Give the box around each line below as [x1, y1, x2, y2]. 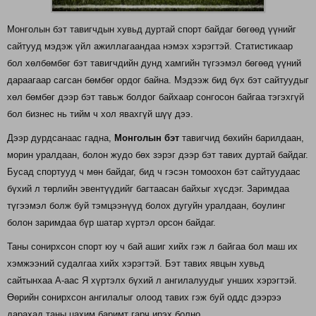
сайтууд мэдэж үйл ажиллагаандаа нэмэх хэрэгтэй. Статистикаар [7, 40, 293, 51]
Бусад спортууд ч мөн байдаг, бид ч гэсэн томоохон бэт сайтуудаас [7, 166, 300, 177]
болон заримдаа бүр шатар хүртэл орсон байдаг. [7, 217, 216, 228]
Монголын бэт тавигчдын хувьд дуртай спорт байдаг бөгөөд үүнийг [7, 23, 296, 35]
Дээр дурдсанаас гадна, [7, 132, 114, 143]
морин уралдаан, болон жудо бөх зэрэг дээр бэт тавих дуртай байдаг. [7, 149, 308, 160]
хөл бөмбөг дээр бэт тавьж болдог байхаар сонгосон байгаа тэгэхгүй [7, 91, 304, 102]
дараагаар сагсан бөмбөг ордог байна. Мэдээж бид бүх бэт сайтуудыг [7, 74, 309, 85]
